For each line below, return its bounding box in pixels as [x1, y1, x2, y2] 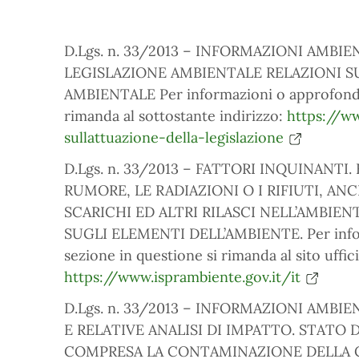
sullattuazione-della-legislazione [64, 128, 284, 147]
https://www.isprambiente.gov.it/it [64, 268, 301, 286]
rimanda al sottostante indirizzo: [64, 107, 287, 125]
